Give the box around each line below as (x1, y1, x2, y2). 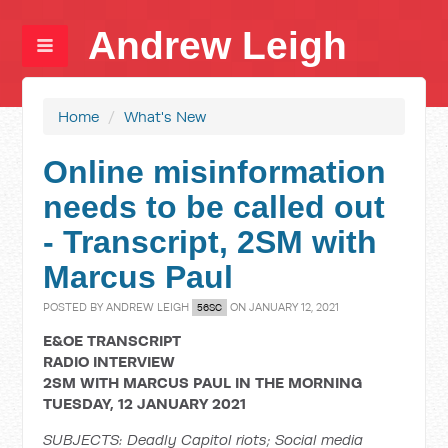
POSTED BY (43, 300, 107, 314)
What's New (124, 107, 207, 126)
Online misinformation (43, 154, 387, 190)
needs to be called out (43, 189, 386, 225)
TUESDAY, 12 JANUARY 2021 (43, 394, 247, 413)
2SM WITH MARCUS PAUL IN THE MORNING (43, 373, 363, 392)
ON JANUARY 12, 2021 (227, 300, 340, 314)
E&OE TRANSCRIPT (43, 331, 182, 350)
